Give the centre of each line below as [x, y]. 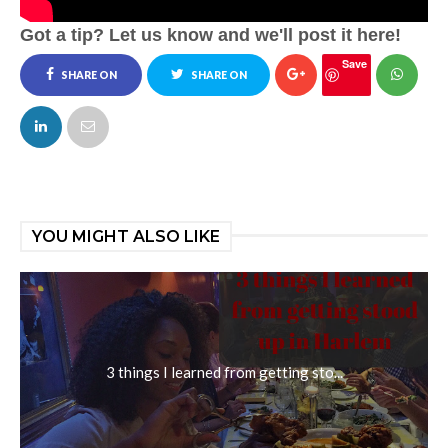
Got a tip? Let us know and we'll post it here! [210, 34]
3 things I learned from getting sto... [224, 371]
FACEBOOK [81, 116]
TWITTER [209, 116]
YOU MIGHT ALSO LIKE [126, 236]
